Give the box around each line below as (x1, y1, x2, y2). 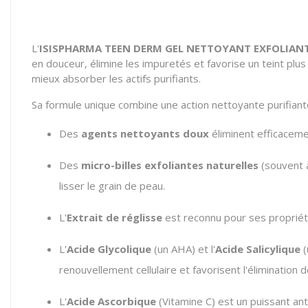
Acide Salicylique (215, 242, 300, 256)
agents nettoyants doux (81, 126, 209, 140)
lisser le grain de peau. (59, 179, 165, 192)
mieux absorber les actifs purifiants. (32, 71, 201, 85)
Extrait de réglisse (67, 210, 162, 224)
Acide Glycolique (67, 242, 151, 256)
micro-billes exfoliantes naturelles (81, 158, 258, 172)
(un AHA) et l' (151, 242, 215, 256)
